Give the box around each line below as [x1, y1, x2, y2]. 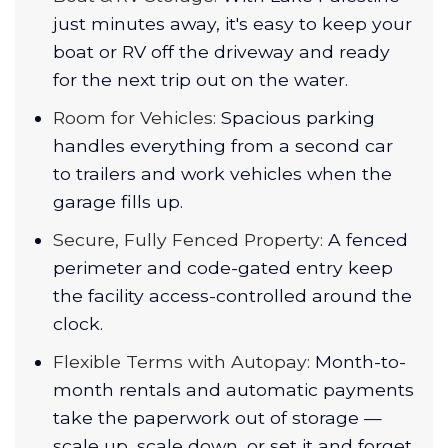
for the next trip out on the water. [53, 69, 348, 91]
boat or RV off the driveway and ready [53, 41, 390, 63]
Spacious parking [216, 107, 375, 129]
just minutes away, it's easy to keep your [53, 13, 412, 35]
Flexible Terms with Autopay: [53, 351, 310, 373]
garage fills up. [53, 191, 183, 213]
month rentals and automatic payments [53, 379, 414, 401]
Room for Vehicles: [53, 107, 216, 129]
